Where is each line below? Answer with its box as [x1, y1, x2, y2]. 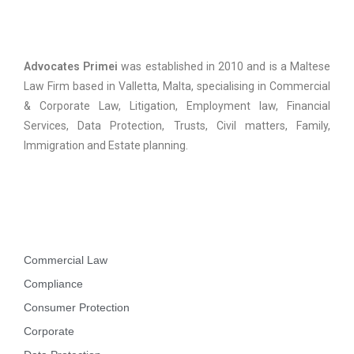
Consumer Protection [24, 301, 130, 314]
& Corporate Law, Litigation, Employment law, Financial [24, 100, 330, 113]
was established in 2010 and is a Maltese [121, 60, 331, 73]
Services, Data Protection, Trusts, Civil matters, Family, [24, 119, 330, 133]
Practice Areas [24, 217, 131, 237]
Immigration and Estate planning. [24, 139, 190, 153]
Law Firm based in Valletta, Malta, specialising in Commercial [24, 80, 330, 93]
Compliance [24, 277, 83, 291]
